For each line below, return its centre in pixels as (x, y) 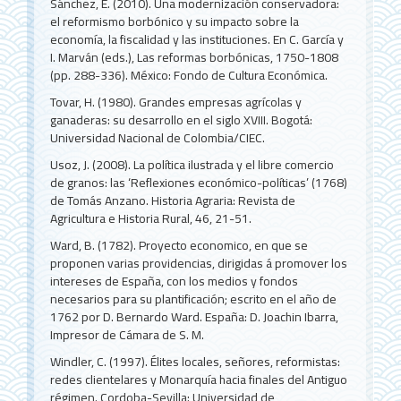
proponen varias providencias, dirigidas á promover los (199, 263)
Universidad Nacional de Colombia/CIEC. (158, 137)
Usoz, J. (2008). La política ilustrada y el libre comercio (192, 164)
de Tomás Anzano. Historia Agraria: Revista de (173, 200)
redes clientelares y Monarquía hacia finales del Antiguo (199, 379)
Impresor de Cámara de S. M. (128, 334)
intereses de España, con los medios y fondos (175, 281)
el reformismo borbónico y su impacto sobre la (175, 21)
